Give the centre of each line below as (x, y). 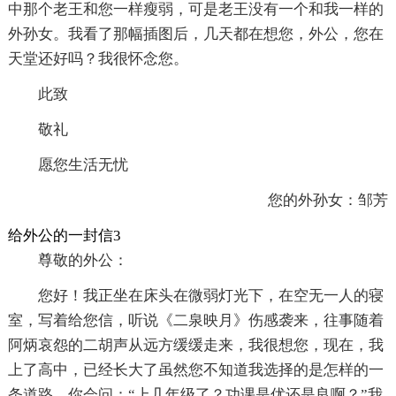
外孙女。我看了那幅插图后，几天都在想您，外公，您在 (195, 34)
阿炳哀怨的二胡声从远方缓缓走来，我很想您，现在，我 (195, 345)
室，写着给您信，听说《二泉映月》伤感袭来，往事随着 (195, 320)
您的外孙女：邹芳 (313, 200)
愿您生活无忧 (83, 164)
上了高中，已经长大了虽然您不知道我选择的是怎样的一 (195, 369)
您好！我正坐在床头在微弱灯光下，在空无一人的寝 (210, 295)
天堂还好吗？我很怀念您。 (98, 58)
